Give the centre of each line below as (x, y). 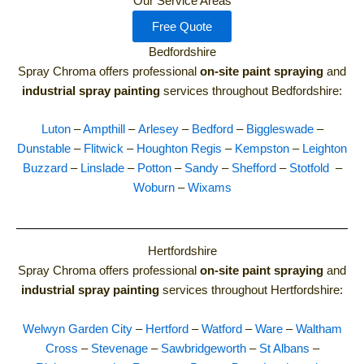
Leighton (325, 148)
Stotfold (309, 168)
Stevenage (119, 348)
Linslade (102, 168)
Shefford (253, 168)
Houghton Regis (179, 148)
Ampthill (104, 129)
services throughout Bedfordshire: (251, 91)
